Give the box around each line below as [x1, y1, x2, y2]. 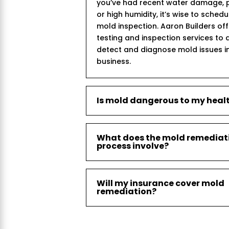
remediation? [97, 185, 156, 197]
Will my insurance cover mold [97, 177, 224, 189]
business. [97, 56, 131, 66]
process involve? [97, 140, 169, 152]
